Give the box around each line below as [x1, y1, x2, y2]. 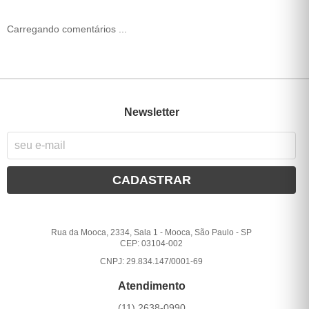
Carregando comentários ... [7, 23, 127, 35]
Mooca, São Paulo [165, 228, 235, 238]
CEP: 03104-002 [120, 239, 183, 249]
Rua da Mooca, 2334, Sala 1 [51, 228, 159, 238]
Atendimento [117, 280, 186, 292]
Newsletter [123, 106, 179, 119]
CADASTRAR [112, 173, 191, 188]
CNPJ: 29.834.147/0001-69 [100, 257, 203, 267]
